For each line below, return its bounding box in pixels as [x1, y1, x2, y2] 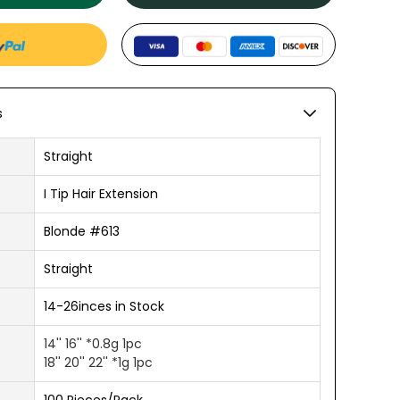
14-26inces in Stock [44, 297, 164, 315]
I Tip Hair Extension [44, 185, 158, 203]
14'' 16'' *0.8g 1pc [44, 335, 142, 353]
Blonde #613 [44, 222, 120, 240]
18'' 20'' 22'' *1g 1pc [44, 354, 153, 371]
